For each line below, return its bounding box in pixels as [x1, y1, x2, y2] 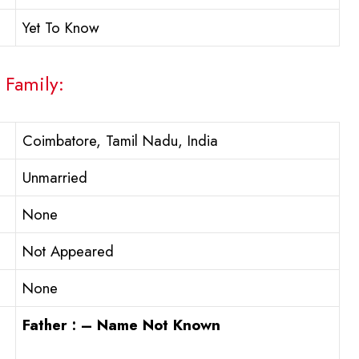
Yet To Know [22, 17, 99, 39]
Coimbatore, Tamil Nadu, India [22, 130, 218, 152]
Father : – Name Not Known [22, 314, 220, 337]
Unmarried [22, 167, 87, 189]
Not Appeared [22, 240, 114, 263]
